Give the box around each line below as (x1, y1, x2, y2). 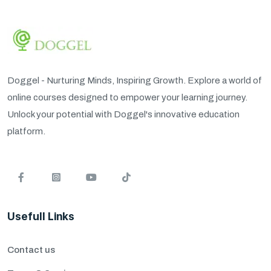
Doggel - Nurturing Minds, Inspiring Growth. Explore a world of (7, 75, 262, 85)
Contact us (7, 244, 55, 255)
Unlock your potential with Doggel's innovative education (7, 109, 240, 119)
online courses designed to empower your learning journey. (7, 92, 247, 102)
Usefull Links (7, 209, 74, 223)
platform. (7, 126, 45, 136)
